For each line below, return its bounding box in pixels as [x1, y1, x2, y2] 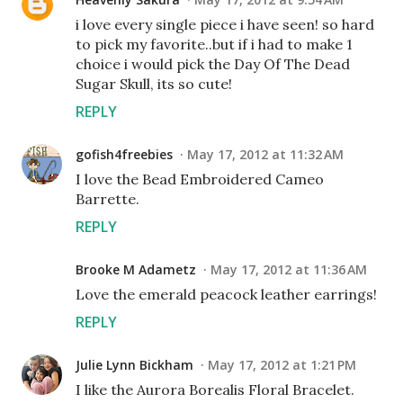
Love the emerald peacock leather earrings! [76, 285, 377, 303]
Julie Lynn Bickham [76, 356, 193, 373]
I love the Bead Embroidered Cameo [76, 170, 324, 188]
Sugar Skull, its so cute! [76, 75, 232, 93]
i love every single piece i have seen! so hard [76, 15, 374, 33]
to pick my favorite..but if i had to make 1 [76, 35, 353, 53]
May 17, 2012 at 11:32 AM [187, 146, 344, 163]
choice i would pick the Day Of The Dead [76, 55, 350, 73]
